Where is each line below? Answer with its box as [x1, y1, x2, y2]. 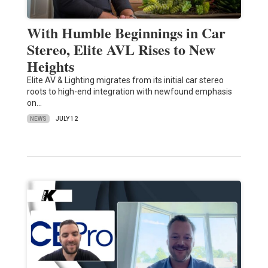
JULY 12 [55, 115, 78, 123]
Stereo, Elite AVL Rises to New [26, 39, 215, 60]
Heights [26, 56, 74, 77]
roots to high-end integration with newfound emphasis [26, 87, 232, 97]
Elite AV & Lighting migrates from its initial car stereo [26, 75, 224, 86]
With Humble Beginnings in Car [26, 22, 226, 44]
